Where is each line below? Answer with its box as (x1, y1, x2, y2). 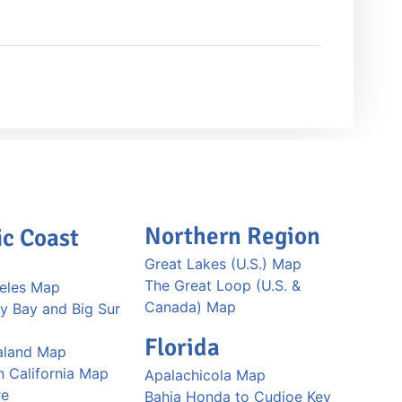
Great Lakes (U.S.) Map (144, 254, 301, 273)
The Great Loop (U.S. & (144, 275, 301, 294)
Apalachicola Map (144, 365, 266, 384)
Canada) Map (144, 297, 236, 316)
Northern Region (144, 220, 320, 251)
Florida (144, 331, 220, 363)
